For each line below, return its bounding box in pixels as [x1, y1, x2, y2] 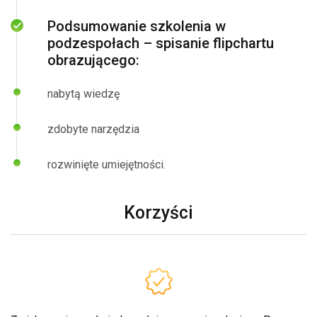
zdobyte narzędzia [47, 122, 139, 136]
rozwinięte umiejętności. [47, 158, 168, 171]
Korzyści [124, 202, 193, 223]
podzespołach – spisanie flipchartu [47, 35, 274, 52]
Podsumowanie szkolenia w [47, 18, 226, 35]
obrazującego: [47, 52, 139, 69]
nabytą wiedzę [47, 87, 120, 100]
